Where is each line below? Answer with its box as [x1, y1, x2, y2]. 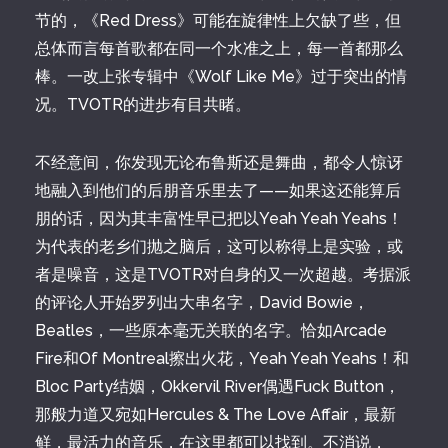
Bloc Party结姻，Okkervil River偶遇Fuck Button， [35, 377, 400, 396]
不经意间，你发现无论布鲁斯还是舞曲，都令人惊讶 [35, 153, 403, 172]
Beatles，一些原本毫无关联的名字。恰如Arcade [35, 321, 387, 340]
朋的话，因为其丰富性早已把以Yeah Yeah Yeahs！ [35, 209, 403, 228]
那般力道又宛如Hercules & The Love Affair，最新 [35, 405, 396, 424]
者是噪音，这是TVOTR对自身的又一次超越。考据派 [35, 265, 411, 284]
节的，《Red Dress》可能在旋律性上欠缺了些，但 [35, 11, 401, 30]
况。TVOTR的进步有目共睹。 [35, 95, 251, 114]
